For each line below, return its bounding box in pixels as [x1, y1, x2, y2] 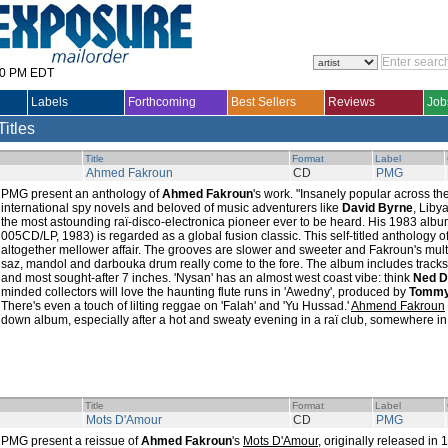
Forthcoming [128, 95, 196, 109]
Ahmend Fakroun [351, 299, 445, 313]
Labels [31, 95, 68, 109]
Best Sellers [231, 95, 296, 109]
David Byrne [342, 201, 413, 215]
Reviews [328, 95, 375, 109]
